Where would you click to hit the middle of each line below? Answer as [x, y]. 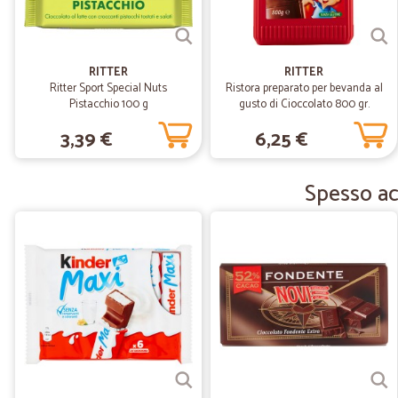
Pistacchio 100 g [108, 104]
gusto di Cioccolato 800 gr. [304, 104]
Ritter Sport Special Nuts [108, 88]
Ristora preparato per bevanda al [304, 88]
